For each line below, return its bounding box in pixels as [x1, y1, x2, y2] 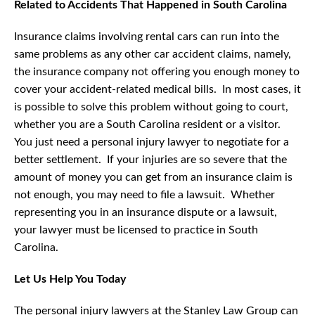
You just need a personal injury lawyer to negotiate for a [14, 136, 289, 148]
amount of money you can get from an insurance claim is [14, 172, 292, 184]
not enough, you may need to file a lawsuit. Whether [14, 189, 275, 201]
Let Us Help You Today [14, 274, 126, 285]
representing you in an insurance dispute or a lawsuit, [14, 207, 277, 219]
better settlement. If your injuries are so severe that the [14, 154, 287, 166]
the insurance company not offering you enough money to [14, 66, 300, 78]
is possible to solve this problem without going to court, [14, 101, 288, 113]
